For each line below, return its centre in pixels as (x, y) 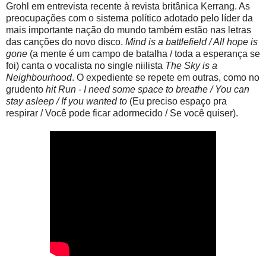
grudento (26, 90)
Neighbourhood (39, 78)
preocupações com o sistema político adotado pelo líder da (129, 18)
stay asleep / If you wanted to (66, 102)
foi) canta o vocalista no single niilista (85, 66)
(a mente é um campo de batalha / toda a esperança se (144, 54)
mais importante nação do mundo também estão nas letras (129, 30)
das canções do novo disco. (66, 42)
